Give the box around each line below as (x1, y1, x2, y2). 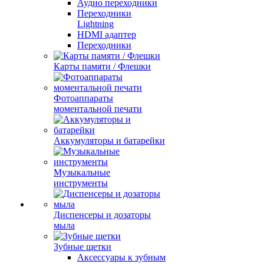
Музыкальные (54, 167, 110, 177)
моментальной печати (54, 104, 142, 114)
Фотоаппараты (54, 93, 113, 103)
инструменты (54, 178, 108, 188)
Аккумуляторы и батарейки (54, 136, 165, 146)
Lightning (77, 19, 114, 29)
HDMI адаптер (77, 29, 136, 39)
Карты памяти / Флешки (54, 61, 151, 71)
